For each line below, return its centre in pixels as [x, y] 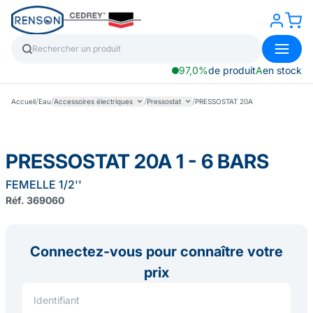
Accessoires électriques [93, 101]
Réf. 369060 [35, 200]
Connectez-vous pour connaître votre [156, 252]
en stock [282, 70]
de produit [232, 70]
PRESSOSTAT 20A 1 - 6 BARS [137, 161]
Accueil [23, 101]
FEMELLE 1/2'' [44, 184]
